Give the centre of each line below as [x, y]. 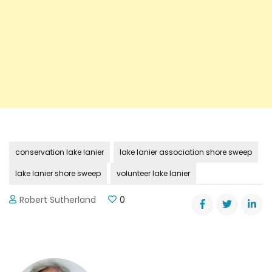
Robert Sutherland [58, 199]
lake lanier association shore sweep [186, 152]
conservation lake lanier [59, 152]
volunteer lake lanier [153, 173]
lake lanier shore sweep [58, 173]
